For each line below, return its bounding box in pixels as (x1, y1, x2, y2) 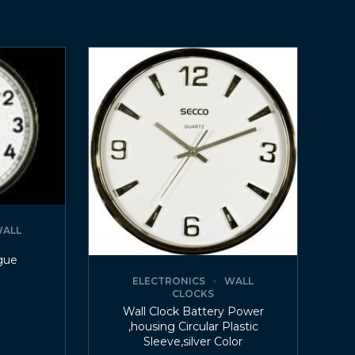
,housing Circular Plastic (128, 319, 258, 334)
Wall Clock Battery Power (122, 303, 264, 319)
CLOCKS (172, 287, 215, 300)
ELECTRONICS (132, 274, 206, 287)
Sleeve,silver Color (143, 334, 243, 349)
